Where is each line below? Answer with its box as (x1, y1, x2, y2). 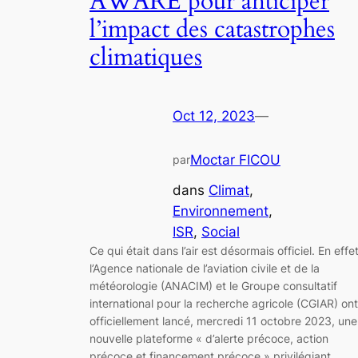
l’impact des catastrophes (89, 14, 335, 46)
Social (201, 224, 240, 241)
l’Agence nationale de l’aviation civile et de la (89, 261, 320, 276)
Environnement (173, 203, 268, 220)
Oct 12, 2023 (173, 107, 255, 124)
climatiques (89, 42, 202, 74)
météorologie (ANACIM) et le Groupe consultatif (89, 279, 337, 293)
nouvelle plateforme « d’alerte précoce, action (89, 332, 328, 346)
